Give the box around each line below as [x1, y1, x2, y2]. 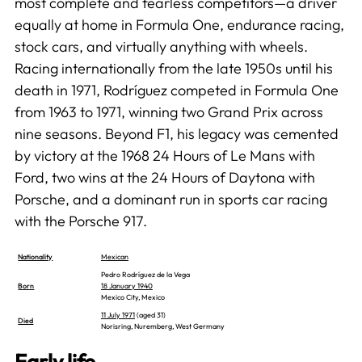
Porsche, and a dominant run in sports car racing [14, 189, 327, 208]
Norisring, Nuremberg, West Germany [100, 321, 225, 330]
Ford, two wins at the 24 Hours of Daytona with [14, 167, 315, 187]
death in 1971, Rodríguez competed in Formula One [14, 80, 339, 99]
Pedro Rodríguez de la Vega [100, 269, 190, 279]
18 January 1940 [100, 280, 153, 290]
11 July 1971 [100, 309, 135, 319]
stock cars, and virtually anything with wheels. [14, 36, 308, 56]
